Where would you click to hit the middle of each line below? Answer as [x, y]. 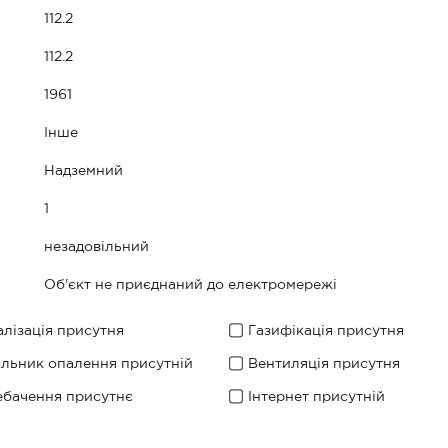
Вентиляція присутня [323, 364]
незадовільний [96, 247]
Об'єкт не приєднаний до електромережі [190, 285]
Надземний [83, 171]
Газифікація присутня [325, 331]
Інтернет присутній [316, 397]
